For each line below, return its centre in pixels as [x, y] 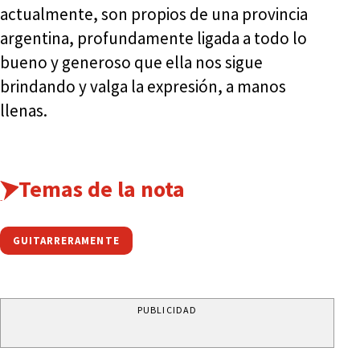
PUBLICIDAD [167, 309]
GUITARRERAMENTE [66, 240]
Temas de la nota [101, 188]
